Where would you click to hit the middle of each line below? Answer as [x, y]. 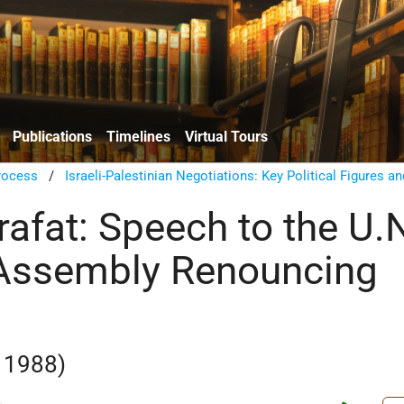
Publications [52, 136]
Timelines [138, 136]
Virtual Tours [226, 136]
